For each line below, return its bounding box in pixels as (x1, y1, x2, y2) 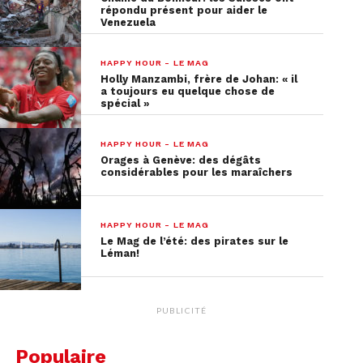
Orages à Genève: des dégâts (100, 153, 262, 166)
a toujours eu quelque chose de (100, 84, 275, 97)
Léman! (100, 246, 140, 259)
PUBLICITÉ (156, 305, 207, 315)
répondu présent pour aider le (100, 3, 268, 16)
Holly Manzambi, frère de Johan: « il (100, 72, 298, 85)
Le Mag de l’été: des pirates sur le (100, 234, 289, 247)
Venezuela (100, 15, 156, 28)
